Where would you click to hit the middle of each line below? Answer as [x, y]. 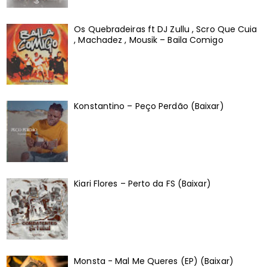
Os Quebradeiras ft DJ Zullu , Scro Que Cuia [166, 29]
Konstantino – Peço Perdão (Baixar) [149, 106]
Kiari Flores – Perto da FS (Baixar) [142, 184]
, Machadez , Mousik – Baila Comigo [149, 40]
